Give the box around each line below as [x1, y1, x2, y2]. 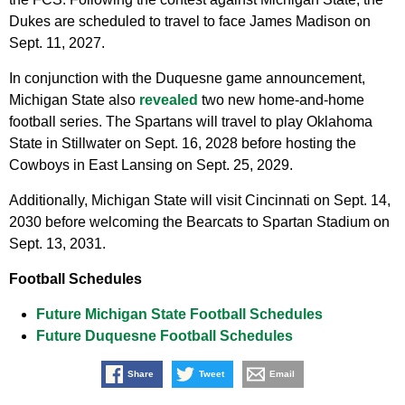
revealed [139, 92, 198, 108]
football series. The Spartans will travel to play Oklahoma [9, 114, 372, 130]
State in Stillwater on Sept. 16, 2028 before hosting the [9, 136, 356, 152]
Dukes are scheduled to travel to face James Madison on [9, 14, 371, 30]
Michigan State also [9, 92, 139, 108]
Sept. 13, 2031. [9, 236, 106, 252]
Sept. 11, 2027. [9, 35, 105, 52]
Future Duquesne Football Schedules [36, 328, 293, 344]
